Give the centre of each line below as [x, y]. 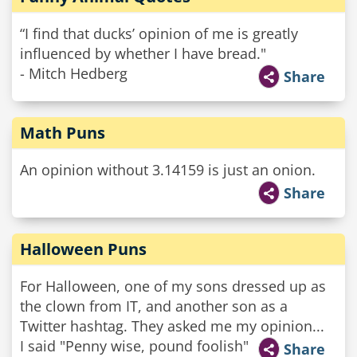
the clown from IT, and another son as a [154, 306]
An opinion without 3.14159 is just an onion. [168, 170]
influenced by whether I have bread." [143, 53]
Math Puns [63, 133]
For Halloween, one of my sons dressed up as [173, 286]
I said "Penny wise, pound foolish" [134, 346]
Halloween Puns [83, 249]
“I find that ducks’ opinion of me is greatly [159, 33]
